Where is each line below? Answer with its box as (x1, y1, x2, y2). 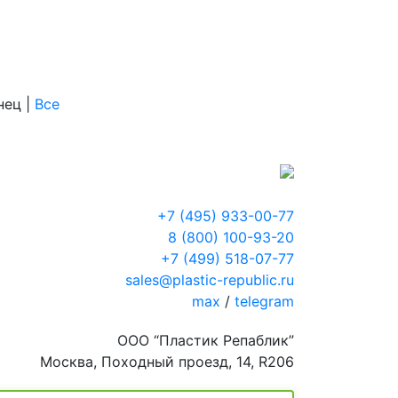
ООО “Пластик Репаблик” (117, 331, 294, 350)
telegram (235, 292, 294, 311)
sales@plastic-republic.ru (125, 271, 294, 290)
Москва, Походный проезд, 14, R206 (40, 353, 294, 371)
